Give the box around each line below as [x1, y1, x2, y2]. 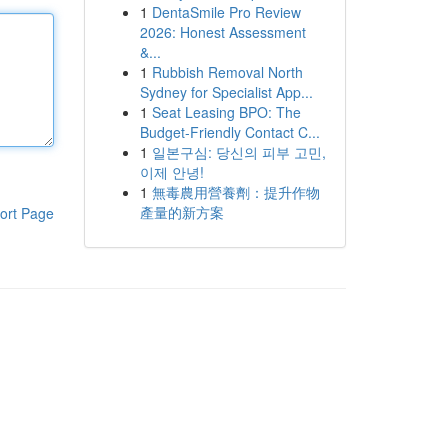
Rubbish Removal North [151, 62, 303, 82]
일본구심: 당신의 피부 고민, [151, 142, 326, 162]
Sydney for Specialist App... [139, 82, 313, 102]
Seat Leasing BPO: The [151, 102, 301, 122]
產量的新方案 [139, 202, 224, 222]
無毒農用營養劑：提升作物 [151, 182, 320, 202]
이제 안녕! [139, 162, 204, 182]
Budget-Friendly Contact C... [139, 122, 320, 142]
